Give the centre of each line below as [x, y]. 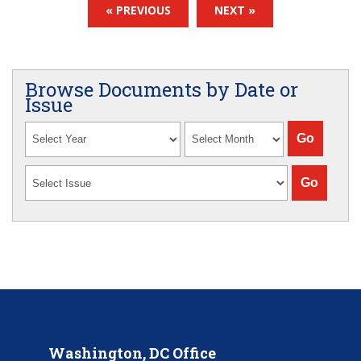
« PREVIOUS [138, 10]
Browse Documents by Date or [162, 90]
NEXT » [235, 10]
